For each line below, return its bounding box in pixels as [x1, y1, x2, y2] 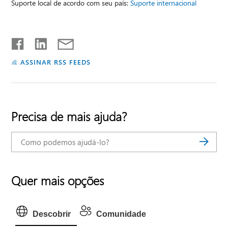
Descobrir [33, 209, 71, 218]
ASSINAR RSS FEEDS [20, 57, 91, 66]
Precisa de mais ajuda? [11, 107, 127, 124]
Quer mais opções [11, 172, 104, 188]
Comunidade [96, 209, 147, 218]
